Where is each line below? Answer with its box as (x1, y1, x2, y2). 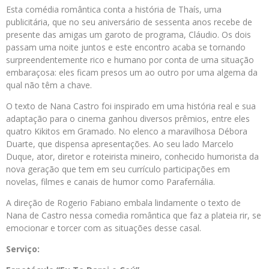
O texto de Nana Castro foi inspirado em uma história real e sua (6, 100, 256, 112)
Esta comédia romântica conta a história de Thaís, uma (6, 4, 222, 16)
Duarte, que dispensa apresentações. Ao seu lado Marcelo (6, 138, 234, 150)
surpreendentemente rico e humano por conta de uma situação (6, 54, 254, 66)
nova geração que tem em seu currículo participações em (6, 163, 230, 175)
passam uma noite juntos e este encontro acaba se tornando (6, 41, 246, 53)
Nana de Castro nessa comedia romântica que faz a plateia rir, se (6, 210, 261, 222)
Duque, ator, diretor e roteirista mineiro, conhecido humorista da (6, 151, 259, 163)
